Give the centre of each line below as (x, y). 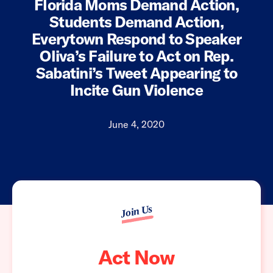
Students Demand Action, (136, 22)
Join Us (136, 211)
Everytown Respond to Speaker (136, 39)
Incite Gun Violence (136, 90)
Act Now (136, 257)
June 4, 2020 (136, 125)
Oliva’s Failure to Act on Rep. (136, 56)
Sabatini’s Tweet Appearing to (136, 73)
